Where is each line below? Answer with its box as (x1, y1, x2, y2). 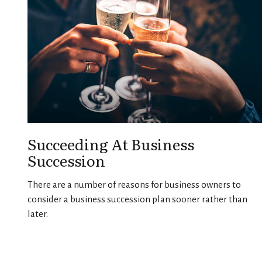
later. (27, 209, 48, 219)
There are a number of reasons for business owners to (27, 180, 241, 190)
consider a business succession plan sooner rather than (27, 194, 247, 205)
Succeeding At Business (27, 133, 194, 156)
